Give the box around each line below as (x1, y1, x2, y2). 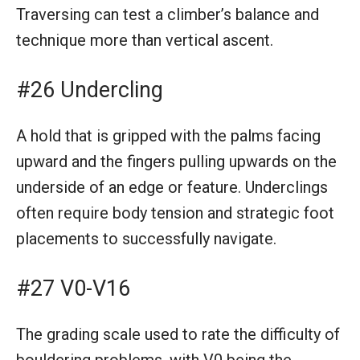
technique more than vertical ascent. (16, 30, 273, 50)
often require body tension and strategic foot (16, 202, 334, 223)
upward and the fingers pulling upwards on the (16, 151, 337, 171)
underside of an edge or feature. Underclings (16, 177, 328, 197)
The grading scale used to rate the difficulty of (16, 324, 340, 344)
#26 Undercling (16, 76, 163, 103)
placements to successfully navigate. (16, 228, 276, 248)
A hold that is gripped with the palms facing (16, 125, 321, 145)
